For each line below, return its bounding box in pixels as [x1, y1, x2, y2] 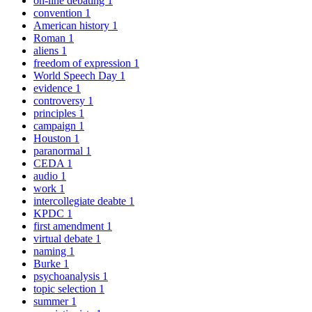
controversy [33, 94, 88, 107]
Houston [33, 132, 74, 144]
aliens [33, 44, 61, 56]
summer [33, 295, 71, 307]
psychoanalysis [33, 270, 102, 282]
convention [33, 6, 85, 19]
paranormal [33, 144, 86, 157]
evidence [33, 81, 75, 94]
